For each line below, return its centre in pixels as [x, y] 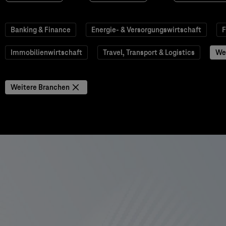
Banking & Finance [41, 30]
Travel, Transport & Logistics [149, 52]
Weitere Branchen [40, 87]
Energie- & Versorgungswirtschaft [146, 30]
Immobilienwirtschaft [46, 52]
